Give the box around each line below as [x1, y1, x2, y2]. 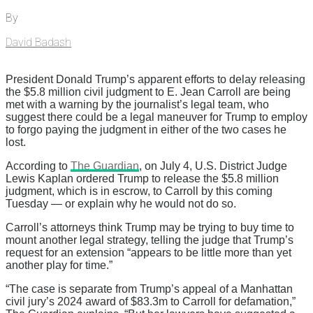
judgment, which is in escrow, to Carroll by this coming [6, 185, 272, 198]
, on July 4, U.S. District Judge [139, 160, 287, 173]
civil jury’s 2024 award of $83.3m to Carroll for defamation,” [6, 296, 296, 308]
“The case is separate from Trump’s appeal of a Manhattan [6, 283, 293, 296]
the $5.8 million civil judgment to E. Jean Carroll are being [6, 86, 291, 99]
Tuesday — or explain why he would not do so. [6, 198, 236, 210]
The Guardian [71, 160, 139, 173]
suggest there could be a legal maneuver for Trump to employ [6, 111, 307, 124]
